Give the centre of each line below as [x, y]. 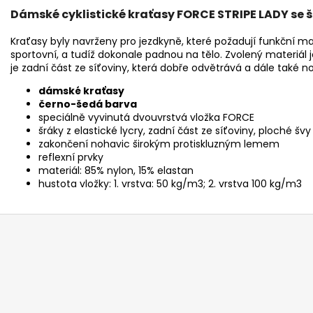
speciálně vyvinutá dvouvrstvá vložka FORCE [146, 118]
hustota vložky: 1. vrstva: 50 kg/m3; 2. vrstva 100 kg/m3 [170, 184]
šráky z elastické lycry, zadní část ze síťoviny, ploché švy [175, 131]
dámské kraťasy [81, 91]
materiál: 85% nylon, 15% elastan [116, 171]
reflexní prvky [71, 158]
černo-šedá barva [88, 104]
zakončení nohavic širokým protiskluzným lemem [159, 144]
